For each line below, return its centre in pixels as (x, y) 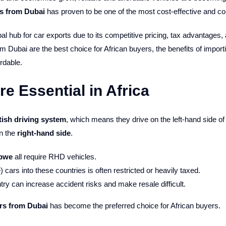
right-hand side (44, 133)
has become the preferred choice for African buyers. (134, 206)
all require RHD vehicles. (54, 157)
